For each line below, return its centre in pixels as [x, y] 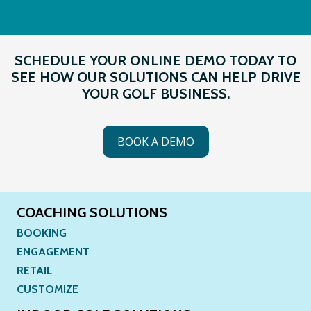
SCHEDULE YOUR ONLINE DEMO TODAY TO [155, 60]
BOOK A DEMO [155, 141]
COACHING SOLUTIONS [92, 212]
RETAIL [34, 270]
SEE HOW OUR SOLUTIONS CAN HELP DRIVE [155, 77]
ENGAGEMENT [53, 251]
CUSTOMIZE [47, 289]
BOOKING [41, 233]
